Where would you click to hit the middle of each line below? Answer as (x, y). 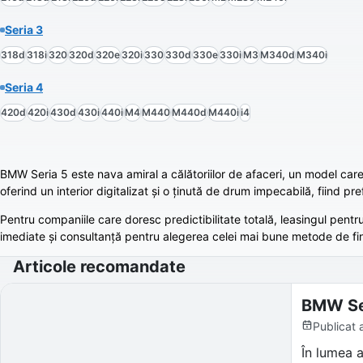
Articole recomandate (99, 267)
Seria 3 (24, 30)
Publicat (334, 327)
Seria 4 (24, 88)
